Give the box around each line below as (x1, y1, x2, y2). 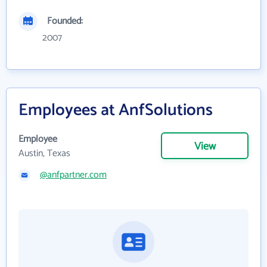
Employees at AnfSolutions (18, 96, 213, 124)
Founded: (47, 13, 83, 29)
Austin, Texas (18, 145, 70, 162)
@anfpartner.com (40, 166, 107, 183)
